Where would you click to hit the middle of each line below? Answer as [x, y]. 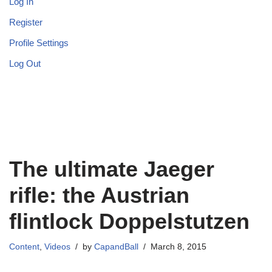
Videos [57, 247]
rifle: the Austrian [99, 195]
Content [24, 247]
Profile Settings [39, 43]
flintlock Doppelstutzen [129, 222]
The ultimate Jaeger [112, 169]
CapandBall [116, 247]
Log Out [25, 64]
